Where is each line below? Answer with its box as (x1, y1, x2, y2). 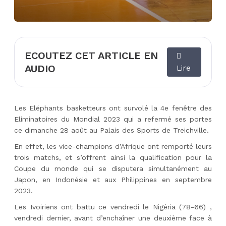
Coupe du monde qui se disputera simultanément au (14, 164, 212, 173)
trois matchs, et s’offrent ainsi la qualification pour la (14, 153, 212, 161)
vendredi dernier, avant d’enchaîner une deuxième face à (14, 214, 212, 222)
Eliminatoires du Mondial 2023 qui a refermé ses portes (14, 115, 212, 123)
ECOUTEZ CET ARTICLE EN (25, 49, 158, 62)
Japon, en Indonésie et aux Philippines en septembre (14, 176, 212, 184)
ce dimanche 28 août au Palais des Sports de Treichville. (14, 126, 209, 134)
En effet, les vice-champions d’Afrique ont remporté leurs (14, 142, 212, 150)
